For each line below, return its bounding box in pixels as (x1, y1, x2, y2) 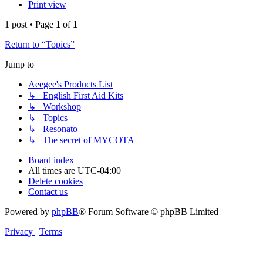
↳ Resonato (28, 124, 77, 134)
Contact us (28, 187, 68, 197)
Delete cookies (28, 176, 83, 187)
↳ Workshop (28, 102, 81, 112)
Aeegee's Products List (28, 79, 113, 90)
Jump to (5, 59, 34, 70)
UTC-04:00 (77, 166, 121, 176)
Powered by (5, 207, 52, 217)
